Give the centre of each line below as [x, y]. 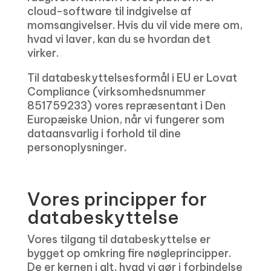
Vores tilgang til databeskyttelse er [119, 239]
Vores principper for [117, 199]
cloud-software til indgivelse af [109, 11]
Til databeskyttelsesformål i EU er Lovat [132, 78]
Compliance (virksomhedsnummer [116, 92]
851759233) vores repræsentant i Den [126, 106]
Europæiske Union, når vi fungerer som [126, 119]
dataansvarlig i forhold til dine [104, 133]
